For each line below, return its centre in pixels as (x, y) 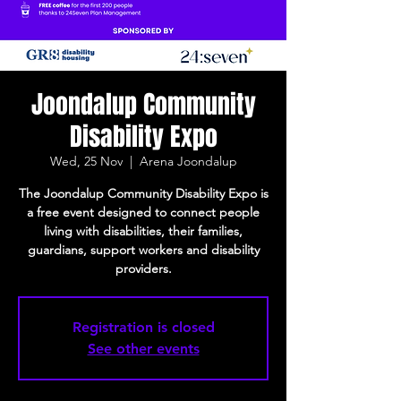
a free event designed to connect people (143, 212)
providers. (143, 269)
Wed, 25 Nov (86, 161)
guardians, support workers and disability (143, 250)
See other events (143, 349)
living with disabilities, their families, (143, 231)
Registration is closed (143, 327)
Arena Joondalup (188, 161)
